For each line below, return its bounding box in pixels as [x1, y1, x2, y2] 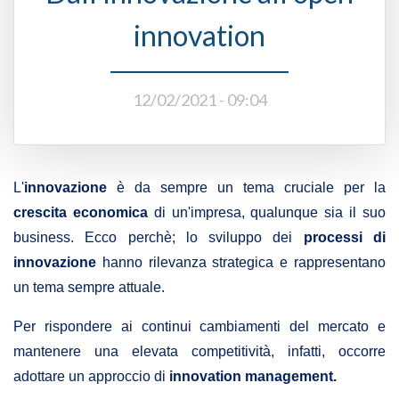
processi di [303, 230, 387, 246]
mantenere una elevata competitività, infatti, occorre [13, 344, 386, 360]
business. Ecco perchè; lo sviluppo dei [13, 230, 304, 246]
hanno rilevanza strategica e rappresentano [96, 255, 386, 271]
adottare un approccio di [13, 369, 169, 385]
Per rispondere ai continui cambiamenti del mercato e [13, 319, 386, 335]
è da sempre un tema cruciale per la [107, 180, 386, 196]
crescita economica [13, 205, 148, 221]
